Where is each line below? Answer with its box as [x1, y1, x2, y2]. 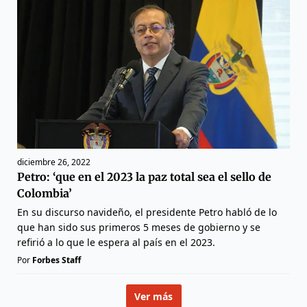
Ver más [134, 289, 173, 303]
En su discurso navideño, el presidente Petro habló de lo [17, 206, 277, 219]
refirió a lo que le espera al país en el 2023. [17, 236, 215, 249]
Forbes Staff [32, 254, 81, 267]
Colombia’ [17, 186, 72, 201]
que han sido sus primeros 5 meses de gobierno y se [17, 221, 260, 234]
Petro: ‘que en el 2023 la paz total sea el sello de [17, 170, 271, 184]
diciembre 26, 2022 [17, 156, 90, 169]
